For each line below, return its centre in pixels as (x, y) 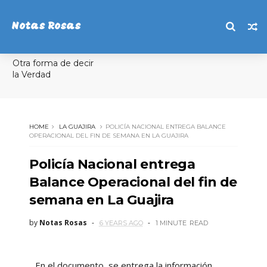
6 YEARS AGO (121, 223)
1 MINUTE (171, 223)
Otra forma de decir (53, 63)
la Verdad (31, 74)
